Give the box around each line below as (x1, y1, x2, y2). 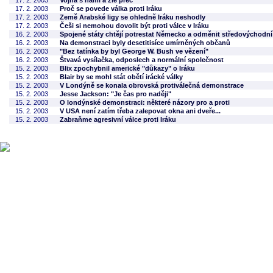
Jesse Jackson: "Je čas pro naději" (60, 90, 171, 97)
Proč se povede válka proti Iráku (60, 5, 162, 12)
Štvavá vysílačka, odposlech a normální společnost (60, 56, 224, 63)
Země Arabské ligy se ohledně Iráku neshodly (60, 13, 205, 21)
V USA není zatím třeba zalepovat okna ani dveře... (60, 107, 221, 115)
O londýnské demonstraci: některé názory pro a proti (60, 99, 230, 106)
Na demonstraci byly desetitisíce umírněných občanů (60, 39, 230, 46)
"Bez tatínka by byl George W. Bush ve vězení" (60, 48, 208, 55)
